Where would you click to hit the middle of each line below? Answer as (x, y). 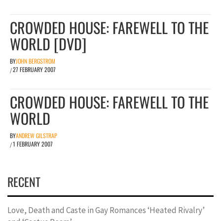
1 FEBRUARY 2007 (33, 144)
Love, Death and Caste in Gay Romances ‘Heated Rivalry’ (106, 210)
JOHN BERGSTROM (36, 61)
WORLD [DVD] (48, 43)
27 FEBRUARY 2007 (34, 69)
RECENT (24, 181)
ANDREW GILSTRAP (37, 135)
